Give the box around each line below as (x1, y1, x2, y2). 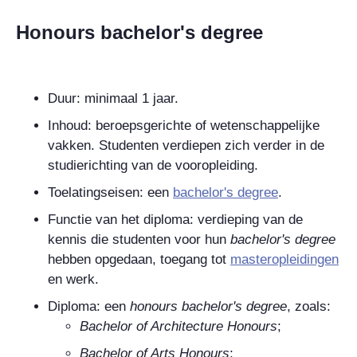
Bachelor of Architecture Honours (80, 318, 277, 334)
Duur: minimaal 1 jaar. (48, 90, 178, 106)
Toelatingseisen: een (48, 184, 173, 200)
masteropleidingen (230, 251, 339, 267)
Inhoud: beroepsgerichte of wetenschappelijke (48, 117, 320, 133)
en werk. (48, 271, 99, 287)
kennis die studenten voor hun (48, 231, 230, 247)
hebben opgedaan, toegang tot (48, 251, 230, 267)
